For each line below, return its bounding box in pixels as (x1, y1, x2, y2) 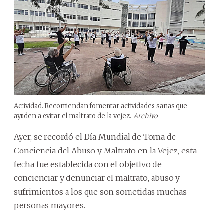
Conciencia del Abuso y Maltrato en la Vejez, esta (14, 145, 197, 155)
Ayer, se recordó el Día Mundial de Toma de (14, 131, 176, 142)
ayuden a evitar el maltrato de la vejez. (14, 111, 131, 120)
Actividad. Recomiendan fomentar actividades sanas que (14, 101, 187, 110)
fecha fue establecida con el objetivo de (14, 159, 162, 169)
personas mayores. (14, 200, 85, 210)
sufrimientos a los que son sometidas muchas (14, 186, 187, 197)
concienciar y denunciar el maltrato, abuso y (14, 173, 180, 183)
